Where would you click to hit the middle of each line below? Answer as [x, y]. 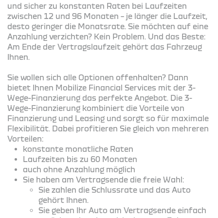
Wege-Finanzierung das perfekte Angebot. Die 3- [100, 98]
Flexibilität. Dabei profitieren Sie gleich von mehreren [108, 128]
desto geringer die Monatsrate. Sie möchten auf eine [108, 26]
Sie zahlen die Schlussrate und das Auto [115, 190]
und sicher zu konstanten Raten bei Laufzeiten [97, 6]
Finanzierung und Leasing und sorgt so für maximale [108, 118]
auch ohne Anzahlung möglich [79, 169]
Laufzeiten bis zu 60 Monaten [80, 159]
